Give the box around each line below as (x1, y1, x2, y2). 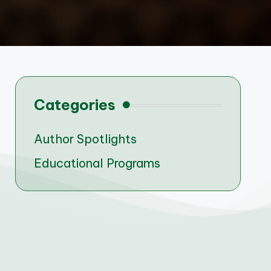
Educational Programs (33, 155, 160, 171)
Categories (33, 96, 116, 114)
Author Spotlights (33, 131, 137, 146)
